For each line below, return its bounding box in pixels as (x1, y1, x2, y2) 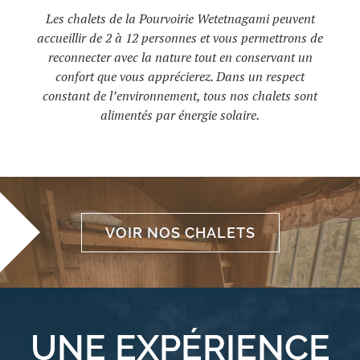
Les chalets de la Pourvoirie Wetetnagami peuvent (45, 10, 315, 28)
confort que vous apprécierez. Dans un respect (55, 67, 305, 86)
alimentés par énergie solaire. (100, 106, 260, 125)
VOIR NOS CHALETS (104, 223, 256, 241)
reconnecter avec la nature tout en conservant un (47, 48, 313, 67)
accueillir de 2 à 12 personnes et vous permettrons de (37, 29, 323, 47)
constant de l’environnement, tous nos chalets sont (43, 87, 317, 105)
